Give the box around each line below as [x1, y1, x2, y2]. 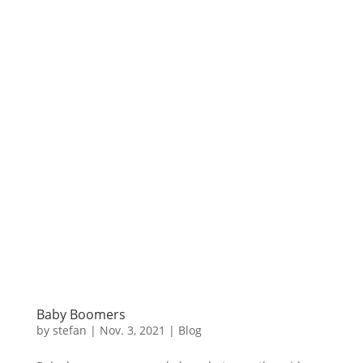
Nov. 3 [99, 322, 134, 339]
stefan [52, 322, 87, 339]
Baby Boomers [36, 305, 126, 324]
